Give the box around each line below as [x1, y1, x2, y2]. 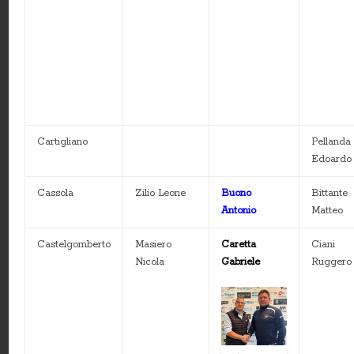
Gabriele [221, 256, 261, 269]
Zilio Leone [135, 187, 186, 200]
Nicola [135, 256, 165, 269]
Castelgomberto [37, 239, 111, 251]
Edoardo [311, 153, 352, 166]
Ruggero [311, 256, 352, 269]
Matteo [311, 205, 344, 217]
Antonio [221, 205, 257, 217]
